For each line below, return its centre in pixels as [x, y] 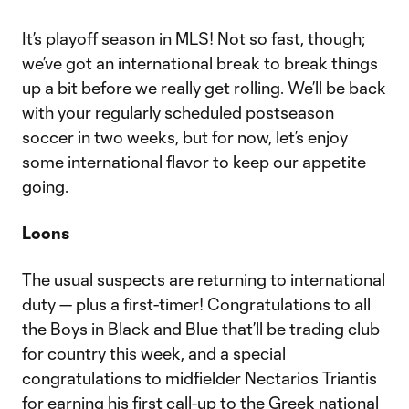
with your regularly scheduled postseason [178, 112]
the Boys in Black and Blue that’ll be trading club [201, 329]
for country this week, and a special [154, 353]
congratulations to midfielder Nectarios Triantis [199, 378]
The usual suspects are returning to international [204, 279]
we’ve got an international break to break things [200, 63]
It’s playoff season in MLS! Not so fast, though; [194, 38]
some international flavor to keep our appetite [194, 162]
